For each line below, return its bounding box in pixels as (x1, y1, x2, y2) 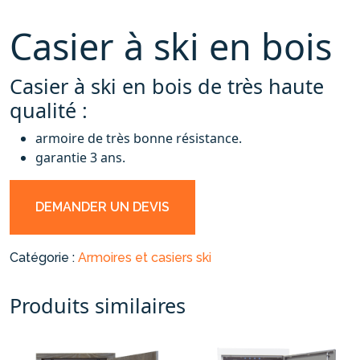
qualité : (10, 96, 88, 124)
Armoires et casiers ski (78, 249, 211, 265)
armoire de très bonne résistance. (35, 129, 242, 147)
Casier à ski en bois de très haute (10, 72, 324, 100)
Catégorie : (10, 249, 78, 265)
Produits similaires (10, 291, 186, 319)
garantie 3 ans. (35, 148, 125, 166)
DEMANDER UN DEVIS (35, 198, 170, 215)
